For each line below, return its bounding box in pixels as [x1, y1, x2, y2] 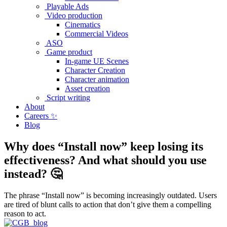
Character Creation [65, 66, 125, 74]
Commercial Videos [65, 29, 128, 38]
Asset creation [65, 84, 110, 93]
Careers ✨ [24, 111, 57, 120]
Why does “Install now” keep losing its [4, 139, 203, 153]
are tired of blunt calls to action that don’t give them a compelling [4, 200, 211, 209]
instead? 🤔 [4, 167, 62, 180]
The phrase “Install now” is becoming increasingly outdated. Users [4, 191, 217, 200]
